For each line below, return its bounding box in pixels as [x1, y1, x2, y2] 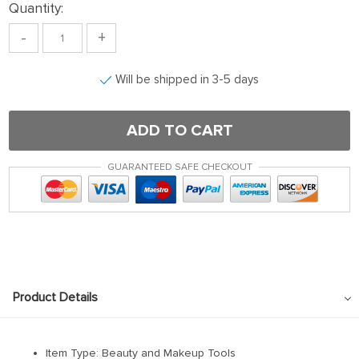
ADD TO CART [126, 121, 233, 140]
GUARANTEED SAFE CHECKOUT [107, 161, 252, 173]
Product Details [13, 288, 98, 305]
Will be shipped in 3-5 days [115, 72, 259, 87]
